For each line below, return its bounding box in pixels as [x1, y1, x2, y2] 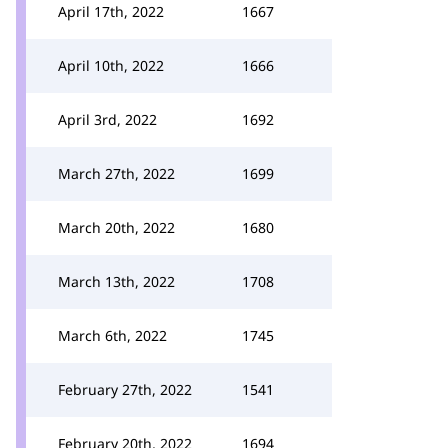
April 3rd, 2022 [58, 110, 157, 129]
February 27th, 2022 [58, 380, 192, 399]
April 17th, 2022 [58, 2, 164, 21]
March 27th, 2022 [58, 164, 175, 183]
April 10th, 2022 [58, 56, 164, 75]
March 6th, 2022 [58, 326, 167, 345]
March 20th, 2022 [58, 218, 175, 237]
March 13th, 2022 [58, 272, 175, 291]
